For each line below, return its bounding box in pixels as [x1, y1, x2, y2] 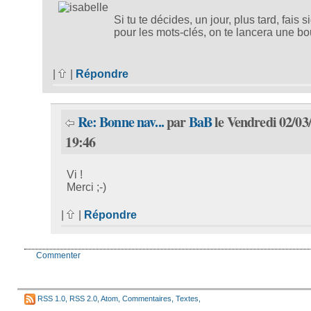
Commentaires [122, 294, 171, 303]
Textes [176, 294, 199, 303]
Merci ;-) [67, 180, 107, 193]
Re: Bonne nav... [77, 112, 164, 133]
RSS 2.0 [69, 294, 97, 303]
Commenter [36, 250, 81, 260]
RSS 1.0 [37, 294, 65, 303]
